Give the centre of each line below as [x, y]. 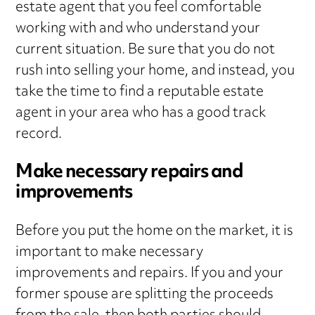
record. [39, 135]
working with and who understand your [138, 30]
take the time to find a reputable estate [140, 93]
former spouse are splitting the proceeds [145, 295]
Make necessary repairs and [129, 173]
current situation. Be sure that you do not [146, 51]
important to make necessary [110, 253]
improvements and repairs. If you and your [150, 274]
